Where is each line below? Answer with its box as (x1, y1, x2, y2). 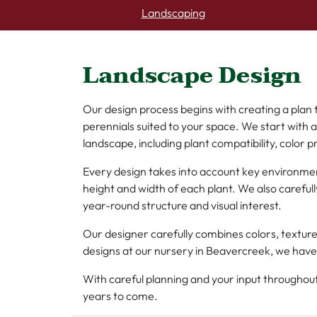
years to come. (83, 289, 158, 303)
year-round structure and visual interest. (83, 198, 282, 212)
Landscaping (141, 6, 205, 20)
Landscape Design (83, 56, 301, 95)
